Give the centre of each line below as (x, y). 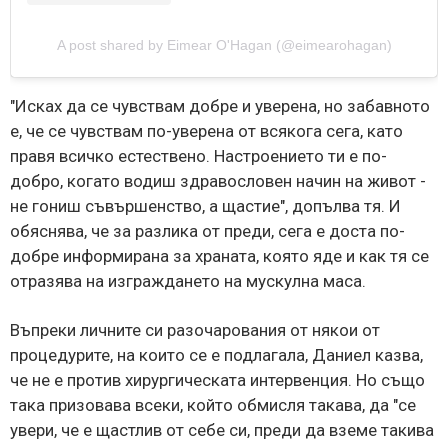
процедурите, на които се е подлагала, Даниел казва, (216, 354)
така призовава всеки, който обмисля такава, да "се (213, 404)
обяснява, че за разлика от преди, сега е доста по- (207, 230)
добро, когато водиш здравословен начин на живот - (218, 180)
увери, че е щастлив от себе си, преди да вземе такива (222, 429)
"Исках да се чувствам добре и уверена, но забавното (220, 105)
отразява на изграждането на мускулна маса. (188, 280)
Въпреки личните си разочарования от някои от (195, 329)
